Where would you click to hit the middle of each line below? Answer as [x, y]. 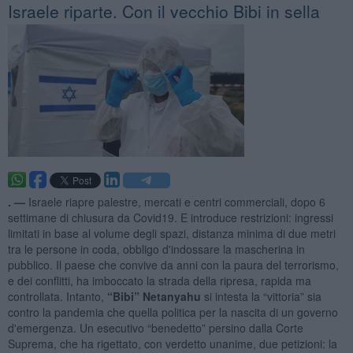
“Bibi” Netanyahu [154, 296]
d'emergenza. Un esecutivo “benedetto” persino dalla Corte [155, 327]
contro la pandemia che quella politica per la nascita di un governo [173, 312]
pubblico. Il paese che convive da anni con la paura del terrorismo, [173, 264]
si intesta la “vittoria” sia [261, 296]
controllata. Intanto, [57, 296]
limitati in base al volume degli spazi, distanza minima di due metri [171, 233]
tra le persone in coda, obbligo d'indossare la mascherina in [156, 249]
